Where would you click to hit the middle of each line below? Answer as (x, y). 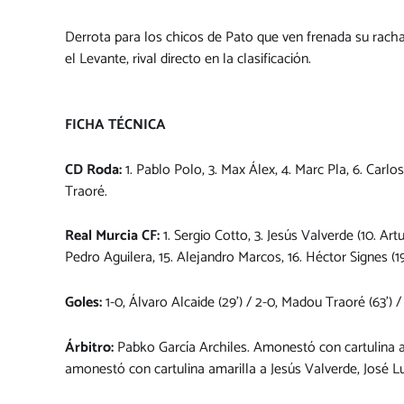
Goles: (85, 302)
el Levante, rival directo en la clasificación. (188, 59)
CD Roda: (93, 170)
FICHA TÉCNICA (115, 125)
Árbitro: (89, 347)
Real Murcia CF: (112, 236)
